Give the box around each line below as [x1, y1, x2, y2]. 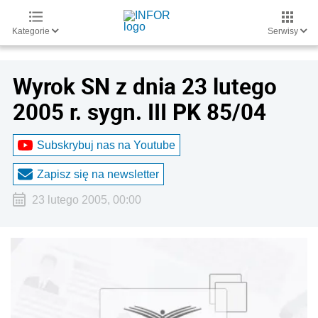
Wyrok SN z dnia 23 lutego [13, 71, 277, 101]
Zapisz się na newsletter [37, 168, 159, 180]
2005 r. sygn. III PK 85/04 [13, 97, 266, 126]
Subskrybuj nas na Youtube [37, 138, 175, 151]
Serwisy [268, 26, 300, 36]
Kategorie [12, 26, 52, 36]
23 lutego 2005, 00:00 [31, 194, 141, 206]
